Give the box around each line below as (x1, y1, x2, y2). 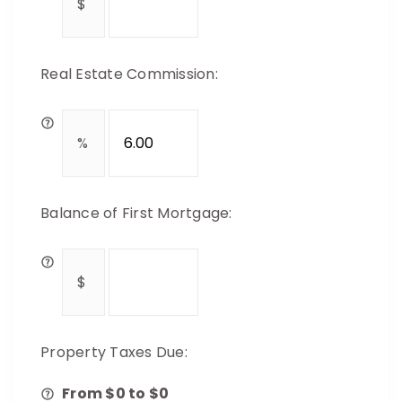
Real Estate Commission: (40, 64, 218, 84)
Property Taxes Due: (40, 342, 188, 363)
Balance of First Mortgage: (40, 203, 232, 223)
